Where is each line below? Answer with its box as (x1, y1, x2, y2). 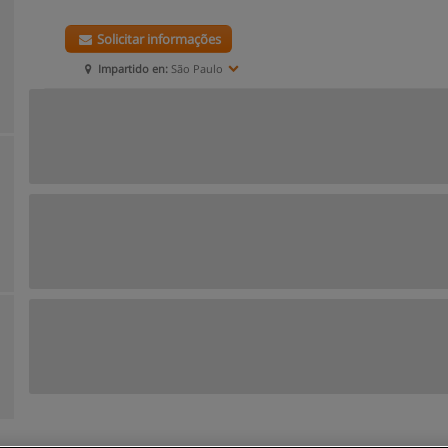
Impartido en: (98, 61, 169, 76)
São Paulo (168, 61, 224, 76)
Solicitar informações (94, 30, 222, 48)
